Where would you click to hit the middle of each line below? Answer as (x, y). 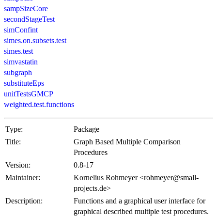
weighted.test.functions (39, 104)
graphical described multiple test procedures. (141, 211)
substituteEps (24, 83)
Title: (13, 141)
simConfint (21, 30)
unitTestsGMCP (29, 93)
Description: (24, 201)
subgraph (18, 72)
